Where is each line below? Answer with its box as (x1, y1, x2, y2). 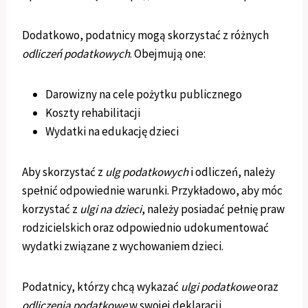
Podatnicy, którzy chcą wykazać (22, 279, 181, 295)
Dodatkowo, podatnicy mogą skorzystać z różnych (22, 27, 269, 43)
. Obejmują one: (130, 46, 206, 62)
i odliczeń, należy (188, 164, 275, 180)
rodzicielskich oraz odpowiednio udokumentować (22, 220, 269, 236)
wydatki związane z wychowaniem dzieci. (22, 239, 223, 254)
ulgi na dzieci (80, 201, 142, 217)
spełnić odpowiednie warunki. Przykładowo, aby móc (22, 183, 283, 199)
